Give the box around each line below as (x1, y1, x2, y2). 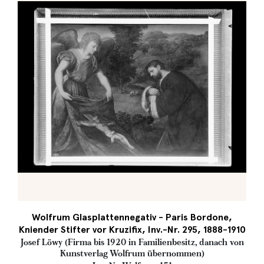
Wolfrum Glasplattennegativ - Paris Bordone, (32, 212, 232, 223)
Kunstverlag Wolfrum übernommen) (60, 248, 204, 259)
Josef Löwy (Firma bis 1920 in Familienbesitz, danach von (20, 237, 244, 247)
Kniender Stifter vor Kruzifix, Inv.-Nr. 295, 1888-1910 (18, 224, 246, 235)
